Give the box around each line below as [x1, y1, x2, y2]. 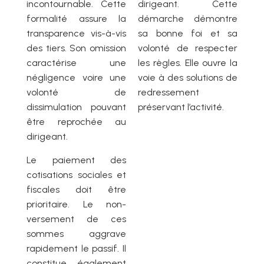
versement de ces [27, 213, 126, 225]
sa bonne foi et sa [138, 28, 237, 39]
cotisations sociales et [27, 169, 126, 181]
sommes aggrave [27, 228, 126, 240]
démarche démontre [138, 13, 237, 25]
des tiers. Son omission [27, 42, 126, 54]
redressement [138, 87, 199, 98]
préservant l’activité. [138, 101, 224, 113]
